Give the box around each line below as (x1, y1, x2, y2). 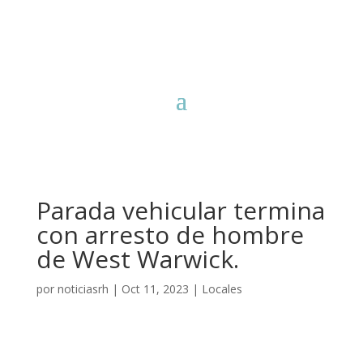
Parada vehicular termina (36, 194, 325, 227)
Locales (201, 281, 242, 297)
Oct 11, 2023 (121, 281, 189, 297)
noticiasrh (57, 281, 109, 297)
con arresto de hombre (36, 218, 304, 251)
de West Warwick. (36, 242, 239, 275)
